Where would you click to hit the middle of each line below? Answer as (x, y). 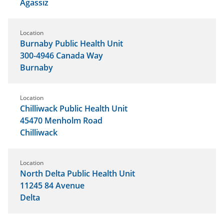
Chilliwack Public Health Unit (74, 108)
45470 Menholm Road (61, 120)
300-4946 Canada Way (61, 55)
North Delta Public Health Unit (77, 173)
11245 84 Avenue (52, 185)
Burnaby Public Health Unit (71, 43)
